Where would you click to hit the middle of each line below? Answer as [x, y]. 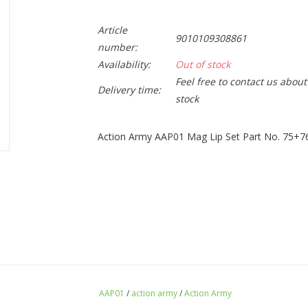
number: [117, 47]
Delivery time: [129, 90]
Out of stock [202, 64]
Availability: [124, 64]
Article [112, 30]
